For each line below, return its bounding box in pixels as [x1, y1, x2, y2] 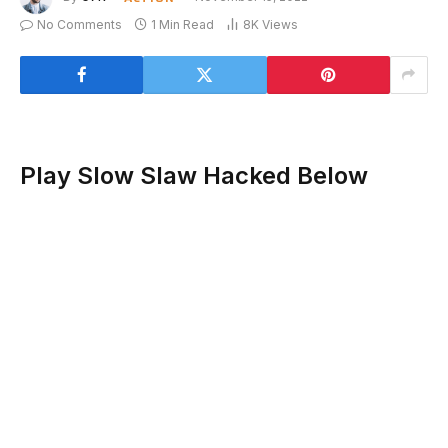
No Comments [37, 16, 122, 32]
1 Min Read [151, 16, 214, 32]
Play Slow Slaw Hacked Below [20, 161, 368, 191]
